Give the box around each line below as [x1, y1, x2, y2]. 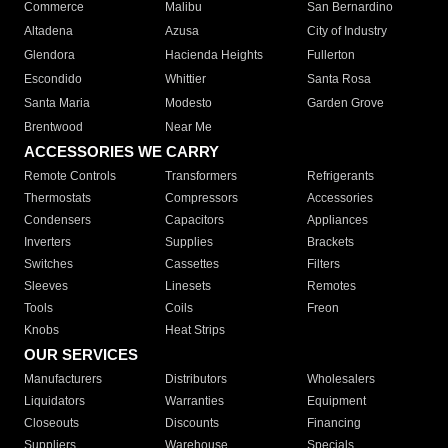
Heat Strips [165, 323, 226, 338]
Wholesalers [306, 372, 375, 387]
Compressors [165, 191, 239, 206]
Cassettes [165, 257, 220, 272]
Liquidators [24, 394, 85, 409]
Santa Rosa [306, 72, 371, 87]
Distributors [165, 372, 228, 387]
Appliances [306, 213, 368, 228]
